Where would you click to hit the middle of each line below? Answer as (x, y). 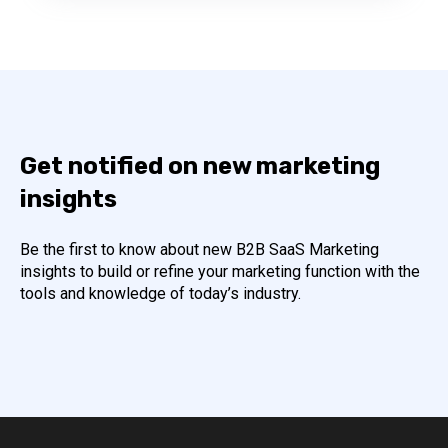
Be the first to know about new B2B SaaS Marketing (199, 249)
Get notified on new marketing (200, 166)
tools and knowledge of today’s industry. (160, 293)
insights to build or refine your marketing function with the (220, 271)
